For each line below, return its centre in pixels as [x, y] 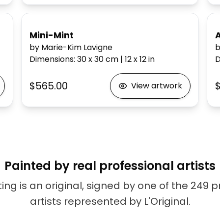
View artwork [157, 86]
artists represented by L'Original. [110, 201]
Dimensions [51, 59]
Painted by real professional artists [110, 166]
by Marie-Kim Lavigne [71, 47]
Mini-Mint [51, 35]
